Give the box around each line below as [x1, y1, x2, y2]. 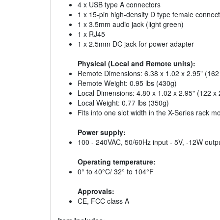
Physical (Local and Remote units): [78, 58, 195, 69]
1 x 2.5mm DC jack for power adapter [78, 39, 194, 49]
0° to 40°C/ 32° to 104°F [78, 166, 154, 177]
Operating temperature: [78, 157, 156, 167]
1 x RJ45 [78, 29, 105, 39]
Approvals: [78, 186, 114, 196]
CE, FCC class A [78, 196, 129, 206]
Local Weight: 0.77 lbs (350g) [78, 98, 169, 108]
